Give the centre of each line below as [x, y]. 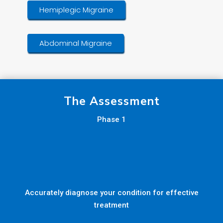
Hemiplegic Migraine [76, 10]
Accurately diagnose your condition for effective [111, 193]
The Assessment [111, 102]
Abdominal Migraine [76, 43]
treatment [111, 205]
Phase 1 [111, 120]
